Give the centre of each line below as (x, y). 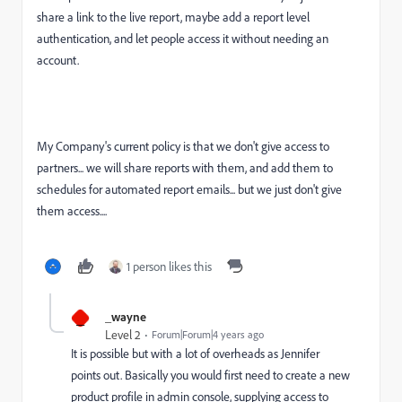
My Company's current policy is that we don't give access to (183, 146)
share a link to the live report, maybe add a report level (173, 17)
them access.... (72, 211)
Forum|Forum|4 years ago (208, 334)
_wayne (126, 316)
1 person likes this (169, 267)
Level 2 (123, 335)
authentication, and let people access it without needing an (183, 39)
